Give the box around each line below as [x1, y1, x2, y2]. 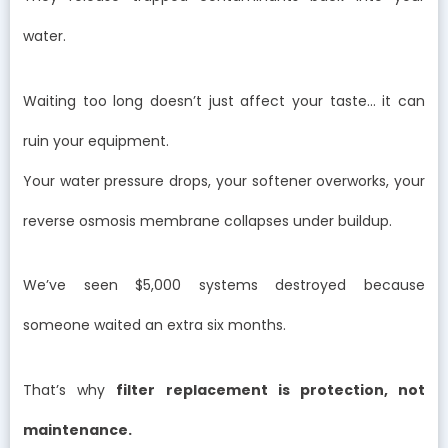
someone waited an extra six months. [23, 315, 286, 336]
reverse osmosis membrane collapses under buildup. [23, 210, 392, 231]
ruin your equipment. [23, 130, 169, 151]
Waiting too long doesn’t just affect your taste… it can [23, 90, 425, 111]
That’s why [23, 379, 117, 400]
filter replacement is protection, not [116, 379, 426, 400]
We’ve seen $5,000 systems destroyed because [23, 275, 425, 296]
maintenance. [23, 419, 132, 440]
